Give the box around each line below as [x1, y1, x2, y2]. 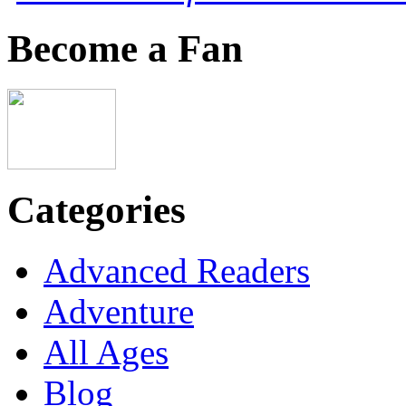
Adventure [43, 291, 194, 331]
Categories [7, 188, 186, 231]
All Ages [43, 332, 169, 372]
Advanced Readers [43, 250, 310, 290]
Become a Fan [7, 26, 243, 70]
